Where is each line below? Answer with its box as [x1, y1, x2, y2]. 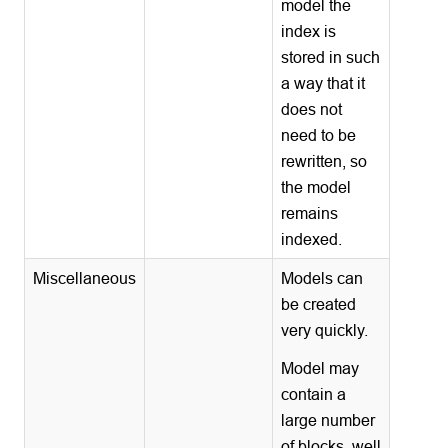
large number [281, 410, 376, 429]
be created [281, 294, 357, 313]
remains [281, 203, 339, 222]
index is [281, 21, 337, 40]
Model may [281, 358, 360, 377]
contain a [281, 384, 347, 403]
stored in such [281, 47, 381, 66]
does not [281, 99, 343, 118]
